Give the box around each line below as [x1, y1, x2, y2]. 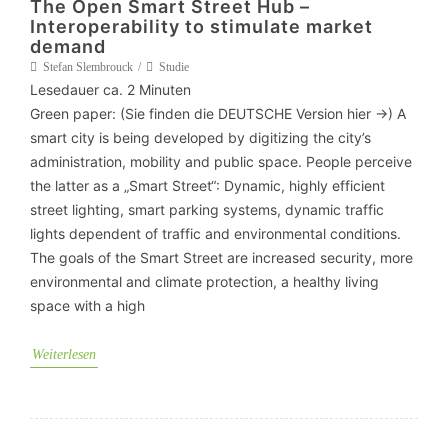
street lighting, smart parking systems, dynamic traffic [30, 201, 384, 218]
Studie [159, 60, 189, 74]
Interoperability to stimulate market [30, 16, 373, 37]
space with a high [30, 297, 145, 314]
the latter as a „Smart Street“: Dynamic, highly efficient [30, 177, 385, 194]
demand [30, 36, 106, 57]
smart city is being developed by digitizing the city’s [30, 129, 371, 146]
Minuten [139, 81, 191, 98]
